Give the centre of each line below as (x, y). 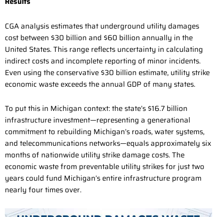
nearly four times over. (43, 190)
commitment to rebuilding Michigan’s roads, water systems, (105, 132)
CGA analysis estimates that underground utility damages (102, 26)
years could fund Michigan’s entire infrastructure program (103, 178)
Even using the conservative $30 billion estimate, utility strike (107, 72)
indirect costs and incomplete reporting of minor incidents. (103, 61)
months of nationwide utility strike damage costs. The (95, 155)
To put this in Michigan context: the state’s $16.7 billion (96, 108)
